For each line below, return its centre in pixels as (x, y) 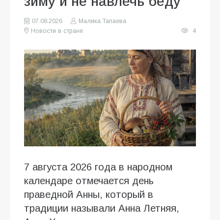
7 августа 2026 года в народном (98, 167)
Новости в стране (57, 31)
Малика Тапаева (102, 21)
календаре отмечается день (89, 180)
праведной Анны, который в (89, 194)
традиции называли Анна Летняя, (102, 208)
